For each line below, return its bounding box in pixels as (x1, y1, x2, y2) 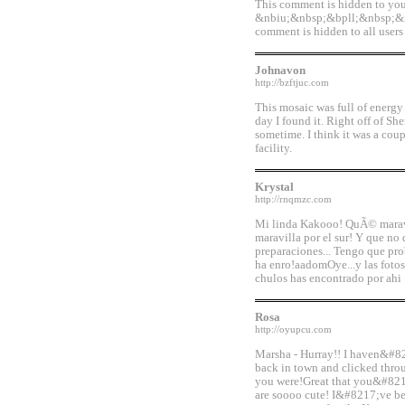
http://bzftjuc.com (255, 78, 329, 88)
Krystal (255, 181, 294, 193)
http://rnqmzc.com (255, 194, 332, 204)
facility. (255, 142, 292, 155)
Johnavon (255, 64, 306, 77)
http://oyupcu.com (255, 325, 332, 334)
